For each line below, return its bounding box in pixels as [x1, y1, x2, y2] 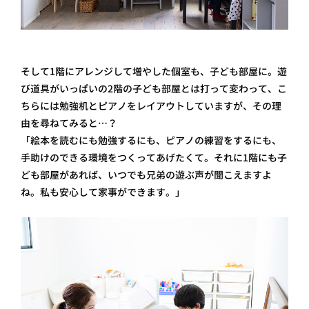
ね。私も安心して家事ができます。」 [21, 185, 185, 199]
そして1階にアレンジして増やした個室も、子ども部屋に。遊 [21, 64, 287, 78]
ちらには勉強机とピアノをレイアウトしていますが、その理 [21, 99, 281, 112]
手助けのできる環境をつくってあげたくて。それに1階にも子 [21, 150, 287, 164]
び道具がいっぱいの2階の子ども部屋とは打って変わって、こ [21, 81, 287, 95]
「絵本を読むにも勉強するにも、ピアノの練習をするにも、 [21, 133, 281, 147]
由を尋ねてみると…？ [21, 116, 117, 130]
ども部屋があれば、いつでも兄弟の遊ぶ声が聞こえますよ [21, 168, 272, 181]
